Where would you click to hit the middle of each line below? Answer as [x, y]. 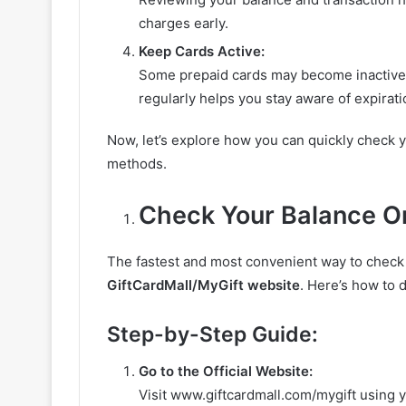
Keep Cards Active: [202, 52]
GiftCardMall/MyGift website [203, 285]
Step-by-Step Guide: [213, 335]
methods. [137, 164]
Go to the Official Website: [226, 371]
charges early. [184, 24]
